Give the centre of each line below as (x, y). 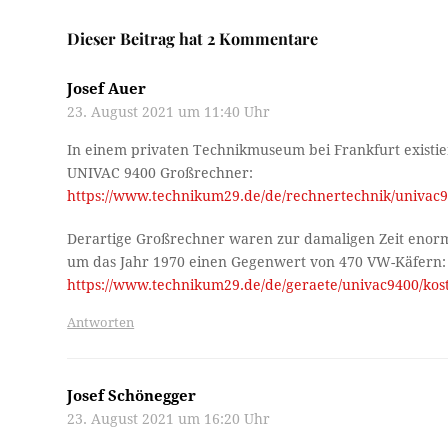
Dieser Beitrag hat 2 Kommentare (193, 38)
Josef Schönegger (132, 395)
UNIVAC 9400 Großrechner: (160, 172)
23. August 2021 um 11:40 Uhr (169, 111)
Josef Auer (107, 88)
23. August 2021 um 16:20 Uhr (169, 418)
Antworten (101, 322)
